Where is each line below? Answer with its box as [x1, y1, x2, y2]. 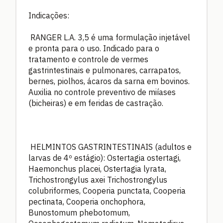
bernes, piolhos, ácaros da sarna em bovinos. [28, 76, 190, 86]
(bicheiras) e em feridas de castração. [28, 98, 163, 108]
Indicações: [28, 10, 69, 20]
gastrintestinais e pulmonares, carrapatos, [28, 65, 181, 75]
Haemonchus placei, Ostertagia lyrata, [28, 163, 166, 174]
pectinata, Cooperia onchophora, [28, 196, 145, 207]
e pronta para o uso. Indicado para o [28, 43, 159, 53]
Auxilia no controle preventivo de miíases [28, 87, 176, 97]
